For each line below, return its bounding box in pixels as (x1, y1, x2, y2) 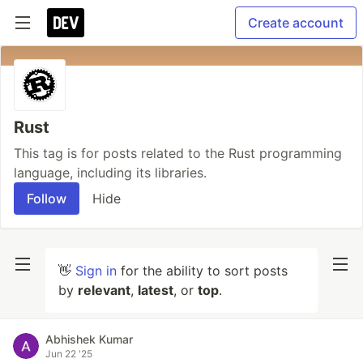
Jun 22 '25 (45, 348, 92, 360)
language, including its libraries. (14, 164, 207, 181)
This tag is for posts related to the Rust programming (14, 145, 342, 161)
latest (138, 282, 173, 298)
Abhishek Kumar (45, 332, 133, 346)
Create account (248, 15, 344, 31)
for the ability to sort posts (117, 263, 288, 279)
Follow (27, 190, 66, 207)
